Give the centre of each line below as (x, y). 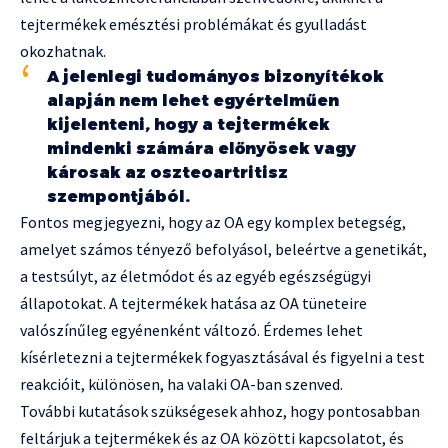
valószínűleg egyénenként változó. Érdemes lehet (191, 330)
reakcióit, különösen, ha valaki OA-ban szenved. (181, 384)
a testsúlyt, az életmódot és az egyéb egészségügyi (195, 276)
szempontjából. (118, 197)
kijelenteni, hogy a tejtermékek (188, 125)
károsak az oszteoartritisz (167, 173)
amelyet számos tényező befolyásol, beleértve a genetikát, (223, 249)
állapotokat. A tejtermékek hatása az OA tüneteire (193, 303)
